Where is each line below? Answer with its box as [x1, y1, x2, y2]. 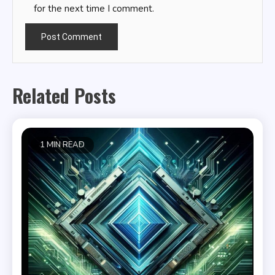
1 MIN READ [40, 139, 85, 151]
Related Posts [12, 82, 116, 110]
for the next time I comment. [34, 2, 154, 15]
